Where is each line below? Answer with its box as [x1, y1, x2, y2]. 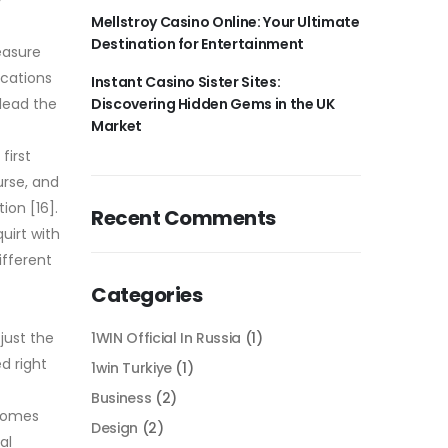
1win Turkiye [91, 357, 172, 378]
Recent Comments [91, 203, 276, 232]
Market [91, 115, 142, 136]
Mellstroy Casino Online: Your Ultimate [91, 11, 360, 32]
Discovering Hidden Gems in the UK [91, 93, 335, 114]
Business [91, 387, 152, 408]
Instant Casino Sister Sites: [91, 71, 281, 92]
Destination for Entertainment [91, 33, 304, 54]
